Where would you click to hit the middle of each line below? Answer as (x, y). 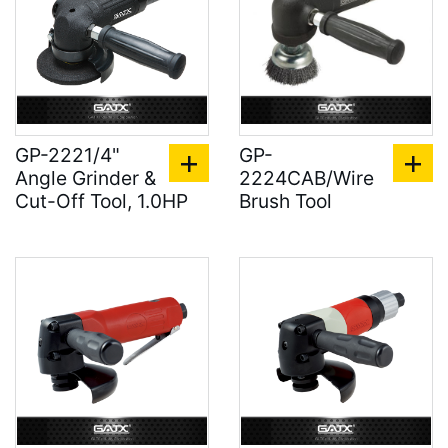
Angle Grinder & (85, 178)
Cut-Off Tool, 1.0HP (101, 201)
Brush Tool (285, 201)
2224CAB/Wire (306, 178)
